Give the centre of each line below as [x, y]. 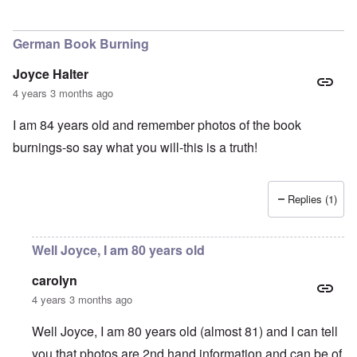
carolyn [55, 280]
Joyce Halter [51, 74]
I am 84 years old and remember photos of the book [157, 125]
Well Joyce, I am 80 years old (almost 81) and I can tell [185, 331]
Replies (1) [312, 199]
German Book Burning [81, 44]
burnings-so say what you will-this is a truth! [135, 147]
